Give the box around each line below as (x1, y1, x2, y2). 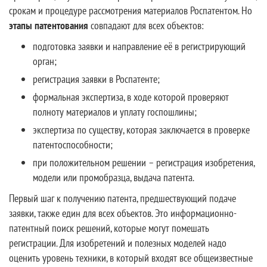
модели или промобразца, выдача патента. (33, 170, 194, 184)
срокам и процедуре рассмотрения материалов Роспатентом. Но (9, 4, 252, 17)
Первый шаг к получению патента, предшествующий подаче (9, 191, 236, 205)
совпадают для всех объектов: (88, 18, 204, 32)
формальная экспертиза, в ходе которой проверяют (33, 90, 229, 104)
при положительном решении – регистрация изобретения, (33, 156, 254, 169)
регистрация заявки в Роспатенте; (33, 72, 160, 86)
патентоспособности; (33, 138, 113, 151)
